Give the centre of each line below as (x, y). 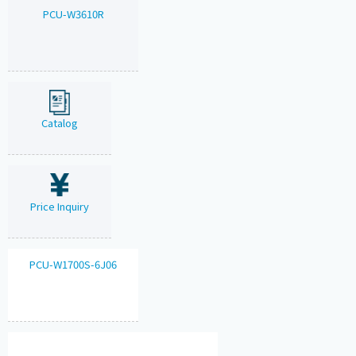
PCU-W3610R (73, 14)
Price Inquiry (60, 207)
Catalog (60, 123)
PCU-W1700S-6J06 (73, 265)
